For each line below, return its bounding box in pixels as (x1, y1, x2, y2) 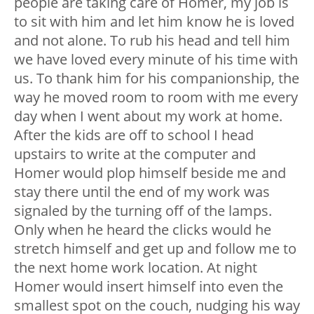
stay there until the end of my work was (14, 182, 270, 202)
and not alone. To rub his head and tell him (14, 31, 290, 50)
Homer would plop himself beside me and (14, 163, 286, 183)
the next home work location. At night (14, 258, 257, 278)
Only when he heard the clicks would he (14, 220, 271, 240)
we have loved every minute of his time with (14, 50, 298, 69)
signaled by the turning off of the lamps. (14, 201, 272, 221)
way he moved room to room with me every (14, 88, 298, 107)
